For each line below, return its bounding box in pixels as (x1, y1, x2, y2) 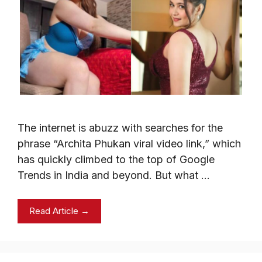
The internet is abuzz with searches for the (18, 121, 223, 134)
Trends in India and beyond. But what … (18, 168, 210, 181)
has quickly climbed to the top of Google (18, 153, 215, 166)
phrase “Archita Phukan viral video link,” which (18, 137, 241, 150)
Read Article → (29, 205, 89, 216)
